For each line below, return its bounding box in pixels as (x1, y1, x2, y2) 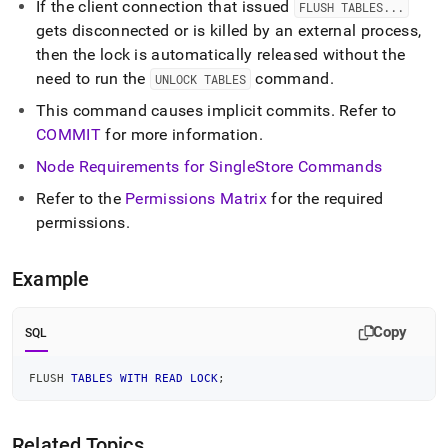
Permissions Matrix (125, 189, 267, 208)
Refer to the (36, 189, 126, 208)
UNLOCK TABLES (155, 71, 247, 87)
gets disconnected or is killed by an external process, (36, 21, 422, 40)
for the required (266, 189, 384, 208)
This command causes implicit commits (36, 101, 331, 120)
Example (12, 267, 90, 291)
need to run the (36, 69, 151, 88)
